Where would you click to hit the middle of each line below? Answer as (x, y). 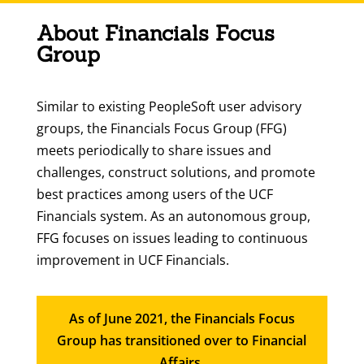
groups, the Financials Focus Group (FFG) (161, 128)
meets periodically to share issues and (154, 150)
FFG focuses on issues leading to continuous (172, 238)
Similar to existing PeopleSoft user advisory (169, 106)
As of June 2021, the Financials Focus (182, 318)
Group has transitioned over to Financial (182, 340)
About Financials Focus (155, 33)
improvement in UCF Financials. (132, 260)
